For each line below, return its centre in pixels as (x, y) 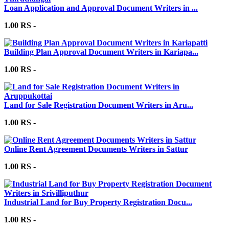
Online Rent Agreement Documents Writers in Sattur (96, 149)
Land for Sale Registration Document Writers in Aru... (99, 105)
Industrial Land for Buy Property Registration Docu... (98, 202)
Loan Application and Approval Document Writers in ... (101, 8)
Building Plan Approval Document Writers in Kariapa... (101, 52)
